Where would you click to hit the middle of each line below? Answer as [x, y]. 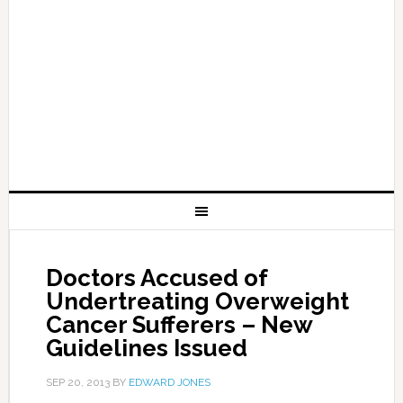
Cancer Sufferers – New [179, 325]
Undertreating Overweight [197, 301]
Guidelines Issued [146, 348]
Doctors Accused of [156, 278]
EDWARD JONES [169, 382]
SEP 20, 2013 [77, 382]
